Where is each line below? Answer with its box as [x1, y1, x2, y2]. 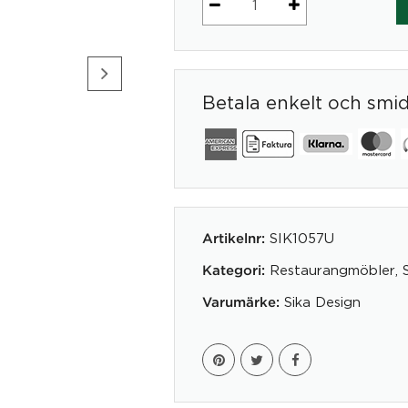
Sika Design [284, 293, 361, 309]
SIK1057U [270, 229, 334, 245]
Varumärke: [202, 296, 280, 309]
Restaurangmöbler [270, 261, 395, 277]
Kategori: [202, 264, 265, 277]
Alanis [202, 5, 247, 23]
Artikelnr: [202, 232, 270, 245]
